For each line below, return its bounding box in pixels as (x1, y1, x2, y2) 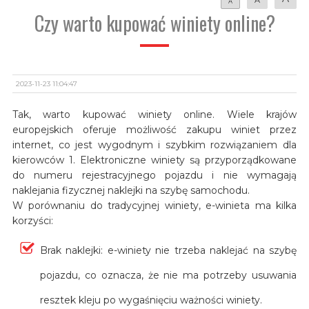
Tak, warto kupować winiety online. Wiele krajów (12, 108, 297, 121)
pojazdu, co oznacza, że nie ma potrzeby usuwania (39, 268, 297, 281)
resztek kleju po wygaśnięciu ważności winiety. (39, 293, 262, 306)
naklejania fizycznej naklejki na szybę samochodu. (12, 183, 250, 197)
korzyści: (12, 214, 53, 227)
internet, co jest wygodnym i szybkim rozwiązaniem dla (12, 138, 297, 151)
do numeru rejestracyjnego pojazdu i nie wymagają (12, 168, 297, 181)
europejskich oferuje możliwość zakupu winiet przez (12, 123, 297, 136)
